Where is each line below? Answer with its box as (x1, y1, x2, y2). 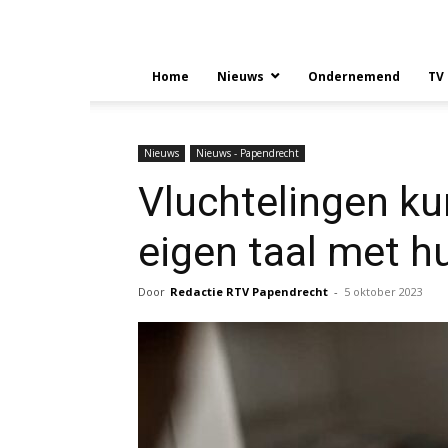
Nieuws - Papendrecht (196, 146, 299, 160)
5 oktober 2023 (344, 284, 423, 299)
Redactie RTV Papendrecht (170, 284, 328, 299)
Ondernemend (308, 68, 400, 85)
